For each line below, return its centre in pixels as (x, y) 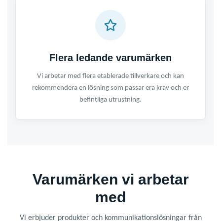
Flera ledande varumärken (110, 58)
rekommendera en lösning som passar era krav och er (110, 88)
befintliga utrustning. (110, 100)
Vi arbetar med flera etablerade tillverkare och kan (110, 76)
